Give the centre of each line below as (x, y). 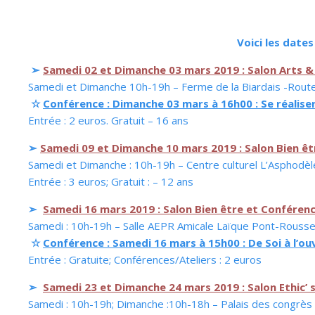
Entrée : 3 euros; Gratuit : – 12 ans (111, 181)
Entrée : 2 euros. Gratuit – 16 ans (108, 120)
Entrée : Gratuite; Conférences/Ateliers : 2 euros (145, 259)
